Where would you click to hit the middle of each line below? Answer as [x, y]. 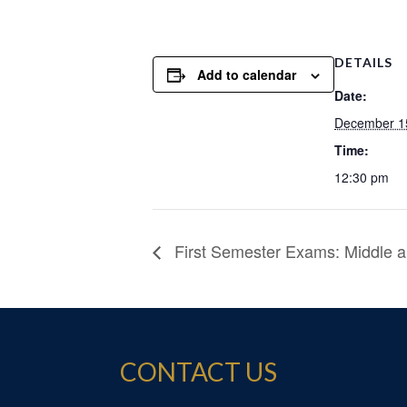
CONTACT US [199, 371]
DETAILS [363, 62]
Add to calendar [247, 74]
